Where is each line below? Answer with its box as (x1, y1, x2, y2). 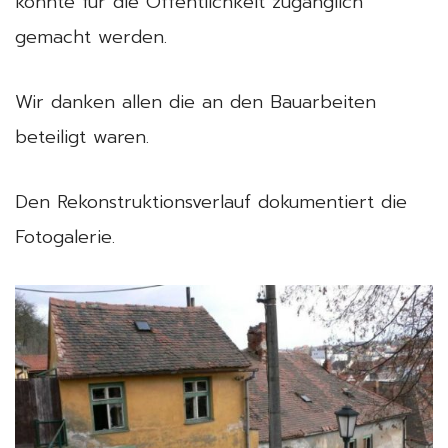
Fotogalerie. (15, 223, 115, 252)
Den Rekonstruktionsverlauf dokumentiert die (15, 188, 407, 217)
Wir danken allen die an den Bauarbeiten (15, 88, 376, 117)
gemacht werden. (15, 23, 167, 52)
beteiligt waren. (15, 123, 149, 152)
